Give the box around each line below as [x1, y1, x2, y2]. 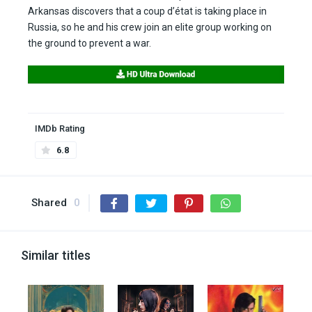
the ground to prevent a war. [28, 38, 151, 49]
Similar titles [21, 248, 91, 263]
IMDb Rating [35, 123, 85, 134]
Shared [31, 196, 67, 210]
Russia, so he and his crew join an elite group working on [28, 22, 272, 33]
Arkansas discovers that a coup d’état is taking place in [28, 6, 267, 17]
